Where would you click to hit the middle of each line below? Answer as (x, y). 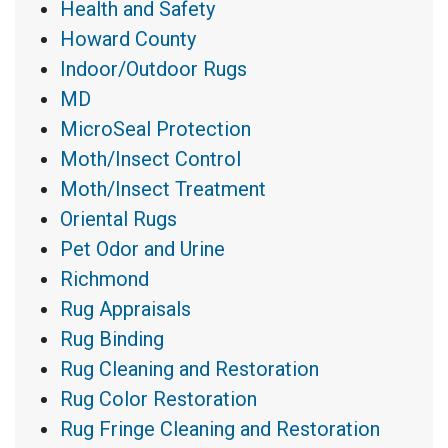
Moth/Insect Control (150, 159)
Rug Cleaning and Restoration (189, 369)
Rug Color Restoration (158, 399)
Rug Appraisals (125, 309)
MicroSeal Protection (155, 129)
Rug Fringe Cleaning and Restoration (220, 429)
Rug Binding (112, 339)
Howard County (128, 39)
